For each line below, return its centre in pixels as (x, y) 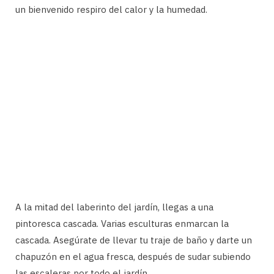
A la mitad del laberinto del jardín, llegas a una (114, 207)
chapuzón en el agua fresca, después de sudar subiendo (133, 256)
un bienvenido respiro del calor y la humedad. (111, 9)
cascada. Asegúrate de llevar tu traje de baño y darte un (134, 240)
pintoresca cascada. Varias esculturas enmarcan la (122, 223)
